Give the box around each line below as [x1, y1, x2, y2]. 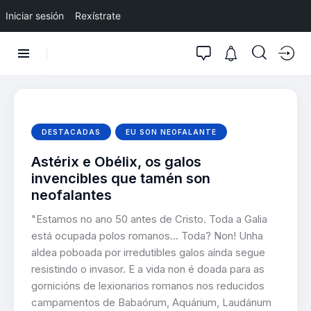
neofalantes [31, 186, 112, 203]
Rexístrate [75, 10, 121, 22]
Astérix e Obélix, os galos [31, 153, 201, 170]
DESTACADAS [42, 127, 101, 136]
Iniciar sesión [6, 10, 64, 22]
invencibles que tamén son [31, 169, 210, 187]
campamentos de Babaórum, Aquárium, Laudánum [31, 295, 271, 309]
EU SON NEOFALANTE [126, 127, 217, 136]
